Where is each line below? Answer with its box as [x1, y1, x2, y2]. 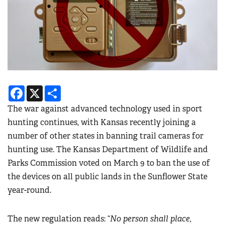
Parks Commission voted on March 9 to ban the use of [8, 158, 210, 169]
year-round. [8, 185, 51, 196]
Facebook [25, 84, 60, 95]
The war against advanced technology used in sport [8, 103, 202, 115]
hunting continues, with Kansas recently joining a [8, 117, 196, 128]
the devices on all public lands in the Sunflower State [8, 171, 207, 182]
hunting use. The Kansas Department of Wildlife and [8, 144, 208, 155]
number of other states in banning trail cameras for [8, 131, 203, 142]
